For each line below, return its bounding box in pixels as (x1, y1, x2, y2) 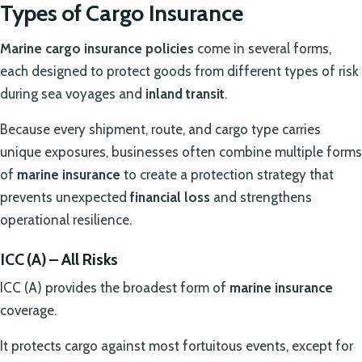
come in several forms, (194, 40, 331, 57)
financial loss (130, 188, 210, 205)
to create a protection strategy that (120, 166, 334, 183)
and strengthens (210, 188, 312, 205)
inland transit (145, 85, 225, 102)
